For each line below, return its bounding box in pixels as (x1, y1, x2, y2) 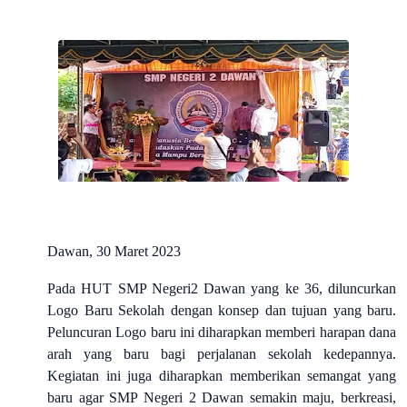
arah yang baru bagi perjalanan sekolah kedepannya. (47, 346, 396, 362)
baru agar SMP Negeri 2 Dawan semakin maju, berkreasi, (47, 390, 396, 405)
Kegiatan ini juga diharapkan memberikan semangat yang (47, 368, 396, 383)
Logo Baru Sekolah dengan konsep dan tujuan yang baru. (47, 303, 396, 318)
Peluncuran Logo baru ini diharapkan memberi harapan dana (47, 324, 396, 340)
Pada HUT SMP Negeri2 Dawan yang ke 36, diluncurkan (47, 281, 396, 296)
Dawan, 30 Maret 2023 (47, 243, 181, 259)
